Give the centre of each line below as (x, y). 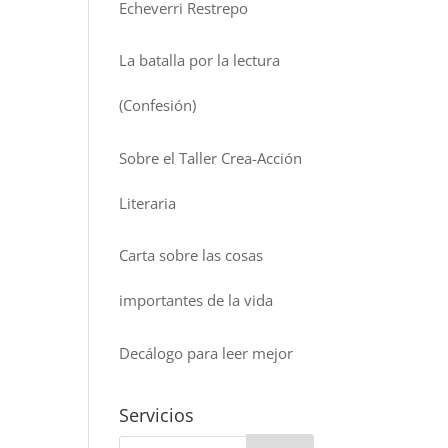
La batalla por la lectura (200, 60)
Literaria (148, 202)
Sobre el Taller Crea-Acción (211, 157)
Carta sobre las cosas (191, 255)
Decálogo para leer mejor (206, 352)
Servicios (157, 414)
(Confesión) (158, 105)
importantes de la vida (196, 300)
